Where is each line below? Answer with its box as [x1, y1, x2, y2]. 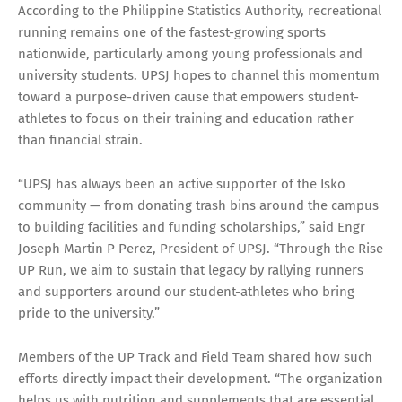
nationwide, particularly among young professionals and [18, 45, 363, 62]
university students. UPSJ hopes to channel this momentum [18, 66, 380, 83]
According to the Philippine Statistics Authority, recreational [18, 2, 381, 19]
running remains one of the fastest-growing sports [18, 23, 326, 40]
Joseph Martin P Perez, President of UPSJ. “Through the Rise [18, 240, 383, 257]
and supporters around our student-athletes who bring [18, 283, 354, 300]
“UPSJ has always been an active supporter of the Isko [18, 175, 345, 192]
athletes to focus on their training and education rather [18, 109, 354, 127]
